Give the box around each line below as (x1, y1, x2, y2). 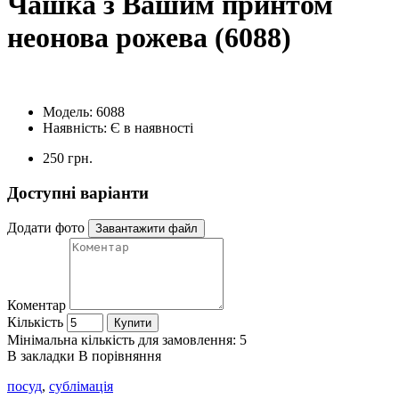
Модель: (43, 103, 96, 119)
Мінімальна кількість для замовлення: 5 (7, 332, 247, 348)
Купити (114, 316, 151, 330)
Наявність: (43, 119, 110, 135)
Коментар (7, 297, 66, 313)
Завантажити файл (95, 222, 198, 236)
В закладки (7, 348, 75, 364)
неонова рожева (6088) (7, 21, 291, 54)
